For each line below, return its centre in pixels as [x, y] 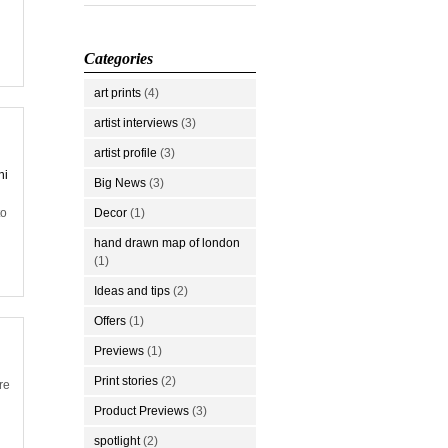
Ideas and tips [132, 290]
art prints [117, 92]
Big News [120, 182]
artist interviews [136, 122]
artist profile [125, 152]
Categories [118, 58]
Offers [110, 320]
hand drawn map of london [167, 242]
